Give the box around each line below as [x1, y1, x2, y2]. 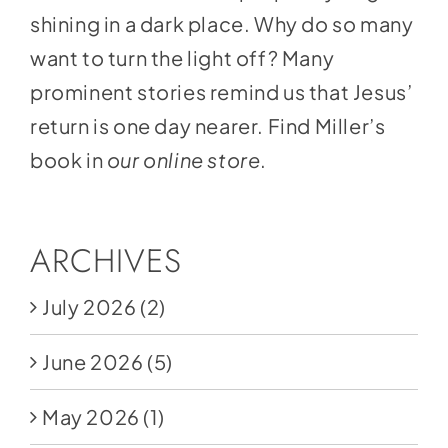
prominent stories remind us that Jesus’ [29, 78, 413, 104]
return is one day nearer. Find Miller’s [29, 112, 386, 138]
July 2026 [41, 293, 137, 319]
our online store [106, 146, 261, 172]
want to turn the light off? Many [29, 44, 335, 70]
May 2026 [41, 403, 140, 429]
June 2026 [41, 348, 144, 374]
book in [29, 146, 107, 172]
